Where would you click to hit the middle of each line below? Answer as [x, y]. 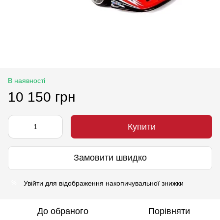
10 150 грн [41, 97]
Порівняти [169, 211]
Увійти [33, 183]
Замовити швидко [110, 158]
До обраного [63, 211]
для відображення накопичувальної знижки [113, 183]
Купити [141, 126]
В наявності [27, 80]
